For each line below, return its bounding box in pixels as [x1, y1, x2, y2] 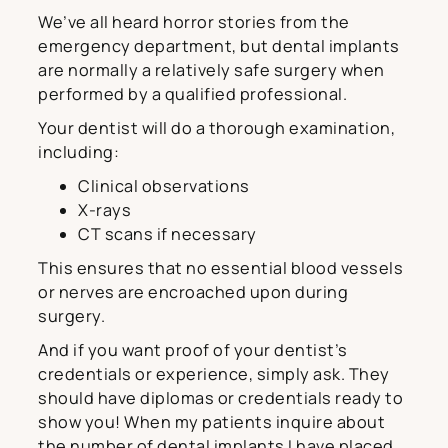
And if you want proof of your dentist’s [38, 339, 348, 362]
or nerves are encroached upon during [38, 281, 348, 304]
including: [38, 141, 119, 164]
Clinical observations [78, 175, 250, 198]
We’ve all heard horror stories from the [38, 11, 350, 34]
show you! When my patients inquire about [38, 411, 385, 434]
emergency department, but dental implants [38, 35, 400, 58]
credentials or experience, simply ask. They [38, 363, 390, 386]
